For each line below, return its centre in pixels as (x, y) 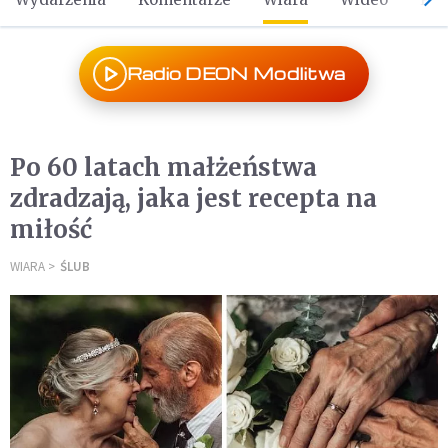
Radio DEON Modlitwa (236, 73)
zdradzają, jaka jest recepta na (193, 198)
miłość (51, 229)
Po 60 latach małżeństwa (163, 167)
